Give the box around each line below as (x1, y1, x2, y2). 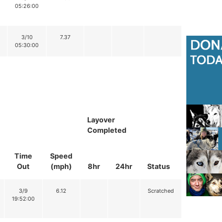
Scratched (148, 187, 174, 195)
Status (147, 162, 170, 171)
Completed (87, 126, 126, 135)
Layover (87, 115, 115, 124)
